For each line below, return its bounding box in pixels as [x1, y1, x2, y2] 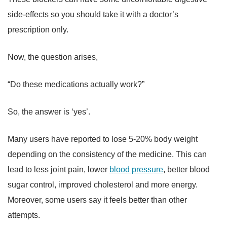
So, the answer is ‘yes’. [8, 107, 92, 117]
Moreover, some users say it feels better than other [8, 196, 187, 205]
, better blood [163, 165, 210, 174]
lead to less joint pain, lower [8, 165, 109, 174]
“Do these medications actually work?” [8, 80, 144, 89]
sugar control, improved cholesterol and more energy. [8, 180, 198, 190]
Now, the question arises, [8, 53, 100, 62]
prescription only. [8, 25, 70, 34]
